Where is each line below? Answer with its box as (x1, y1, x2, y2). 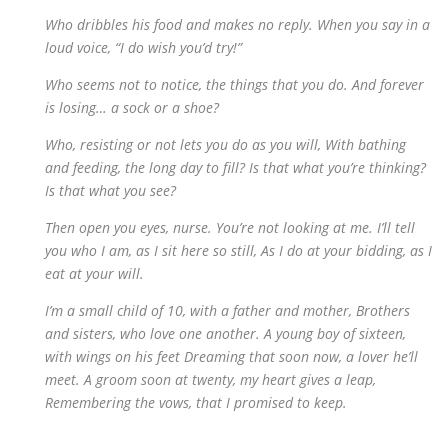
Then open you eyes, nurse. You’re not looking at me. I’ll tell (45, 218, 415, 237)
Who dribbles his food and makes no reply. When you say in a (45, 15, 430, 34)
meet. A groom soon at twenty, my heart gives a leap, (45, 370, 376, 389)
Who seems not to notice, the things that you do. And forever (45, 75, 424, 94)
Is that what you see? (45, 181, 176, 200)
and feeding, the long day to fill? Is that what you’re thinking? (45, 158, 426, 177)
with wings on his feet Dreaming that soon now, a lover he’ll (45, 347, 418, 366)
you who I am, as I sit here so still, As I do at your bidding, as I (45, 241, 432, 260)
